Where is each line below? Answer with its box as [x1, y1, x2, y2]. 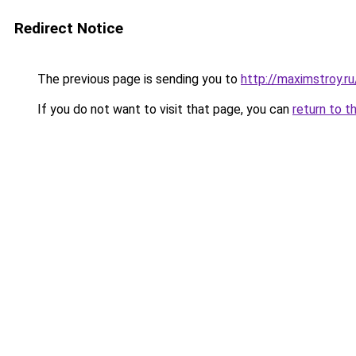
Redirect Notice [14, 19, 123, 37]
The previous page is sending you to [34, 72, 241, 87]
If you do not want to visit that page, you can [34, 102, 292, 117]
